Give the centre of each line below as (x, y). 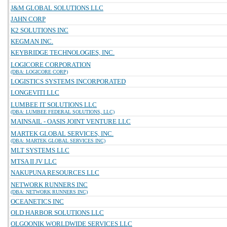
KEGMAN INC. (32, 41)
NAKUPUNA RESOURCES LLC (55, 173)
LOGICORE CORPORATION (51, 65)
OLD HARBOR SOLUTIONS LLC (57, 213)
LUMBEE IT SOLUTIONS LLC (54, 105)
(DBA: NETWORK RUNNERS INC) (49, 192)
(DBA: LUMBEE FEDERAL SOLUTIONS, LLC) (63, 112)
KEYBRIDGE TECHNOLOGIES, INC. (63, 52)
